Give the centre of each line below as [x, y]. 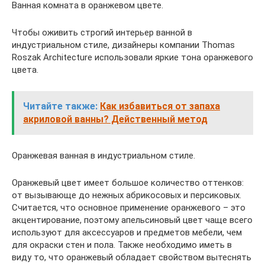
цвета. [25, 70]
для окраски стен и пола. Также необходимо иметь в [122, 245]
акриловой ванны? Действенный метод [115, 119]
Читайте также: [60, 106]
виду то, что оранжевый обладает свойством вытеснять [132, 257]
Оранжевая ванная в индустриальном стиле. [104, 155]
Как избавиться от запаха [160, 106]
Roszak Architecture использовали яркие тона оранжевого [132, 57]
